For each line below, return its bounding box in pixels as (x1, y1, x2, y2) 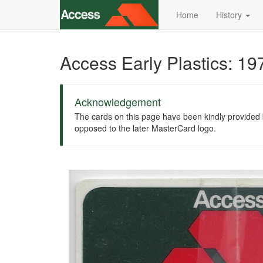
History (216, 9, 244, 21)
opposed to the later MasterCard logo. (75, 122, 216, 134)
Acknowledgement (75, 94, 161, 109)
